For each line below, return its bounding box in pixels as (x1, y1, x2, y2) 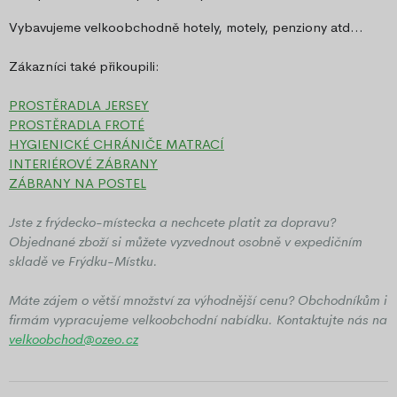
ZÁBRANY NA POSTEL (9, 175, 146, 192)
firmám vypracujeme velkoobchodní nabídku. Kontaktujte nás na (9, 311, 387, 329)
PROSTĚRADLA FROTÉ (9, 116, 144, 134)
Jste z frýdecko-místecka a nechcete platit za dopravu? (9, 214, 336, 231)
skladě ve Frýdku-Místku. (9, 253, 158, 270)
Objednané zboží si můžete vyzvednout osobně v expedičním (9, 233, 362, 251)
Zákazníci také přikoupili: (9, 58, 160, 75)
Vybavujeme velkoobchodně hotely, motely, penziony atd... (9, 19, 363, 36)
